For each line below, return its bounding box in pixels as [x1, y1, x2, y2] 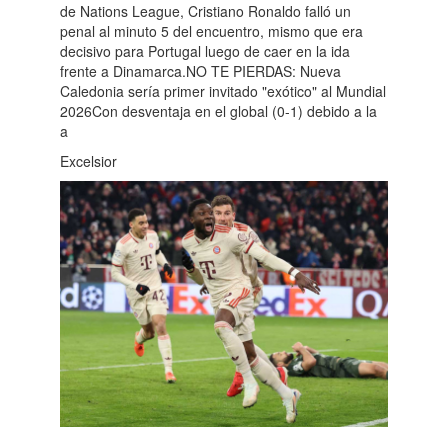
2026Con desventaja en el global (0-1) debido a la [60, 100, 377, 121]
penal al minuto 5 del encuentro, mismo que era [60, 20, 363, 41]
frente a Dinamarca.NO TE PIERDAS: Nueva [60, 60, 341, 81]
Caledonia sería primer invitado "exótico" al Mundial [60, 80, 386, 101]
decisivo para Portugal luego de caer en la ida [60, 40, 350, 61]
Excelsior [60, 150, 117, 171]
